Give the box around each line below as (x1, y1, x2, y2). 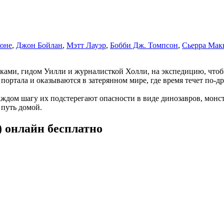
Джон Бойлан (16, 40, 62, 49)
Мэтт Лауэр (66, 40, 106, 49)
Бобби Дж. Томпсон (110, 40, 178, 49)
